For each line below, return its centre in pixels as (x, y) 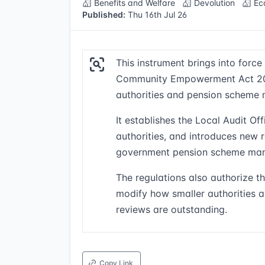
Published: (104, 14)
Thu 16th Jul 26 (156, 14)
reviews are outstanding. (172, 209)
